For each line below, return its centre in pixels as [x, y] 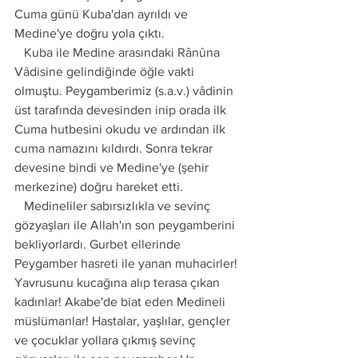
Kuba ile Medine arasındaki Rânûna [19, 52]
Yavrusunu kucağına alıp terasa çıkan [119, 282]
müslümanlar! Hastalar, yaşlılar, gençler [124, 321]
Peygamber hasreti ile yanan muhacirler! [127, 263]
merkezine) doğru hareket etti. [99, 187]
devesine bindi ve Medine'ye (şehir [113, 167]
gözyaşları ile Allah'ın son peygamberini [126, 225]
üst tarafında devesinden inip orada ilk [122, 110]
